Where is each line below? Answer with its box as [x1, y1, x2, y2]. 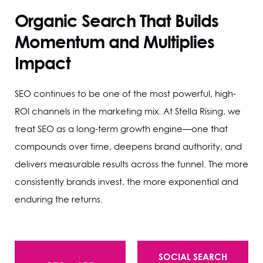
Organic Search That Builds [15, 8, 218, 32]
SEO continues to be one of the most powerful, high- [15, 87, 236, 100]
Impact [15, 50, 70, 75]
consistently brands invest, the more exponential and [15, 175, 238, 188]
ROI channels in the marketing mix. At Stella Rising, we [15, 104, 241, 117]
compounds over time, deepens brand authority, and [15, 140, 242, 153]
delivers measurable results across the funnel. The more [15, 157, 248, 170]
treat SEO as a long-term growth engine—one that [15, 122, 228, 135]
